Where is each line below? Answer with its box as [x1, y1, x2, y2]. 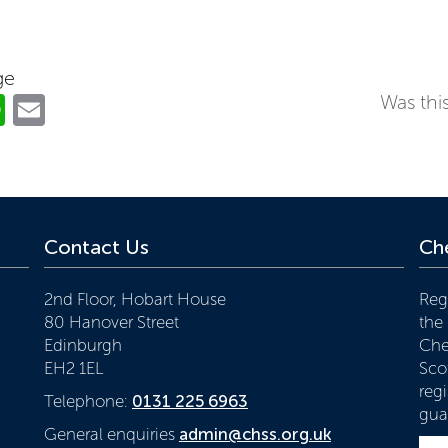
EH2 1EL [44, 357, 103, 378]
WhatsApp [5, 89, 152, 128]
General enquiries [44, 423, 179, 444]
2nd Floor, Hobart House [44, 288, 226, 309]
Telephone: [44, 390, 132, 411]
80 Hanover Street [44, 311, 179, 332]
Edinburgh [44, 334, 122, 355]
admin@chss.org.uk [179, 423, 331, 444]
